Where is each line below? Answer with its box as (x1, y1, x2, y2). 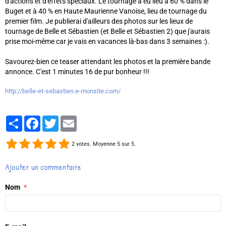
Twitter (59, 116, 81, 124)
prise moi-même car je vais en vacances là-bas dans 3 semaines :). (5, 37, 209, 46)
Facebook (40, 116, 71, 124)
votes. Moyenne (75, 141, 117, 148)
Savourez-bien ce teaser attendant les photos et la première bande (5, 58, 210, 66)
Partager (22, 116, 50, 124)
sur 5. (120, 141, 136, 148)
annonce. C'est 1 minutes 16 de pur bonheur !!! (5, 68, 149, 76)
